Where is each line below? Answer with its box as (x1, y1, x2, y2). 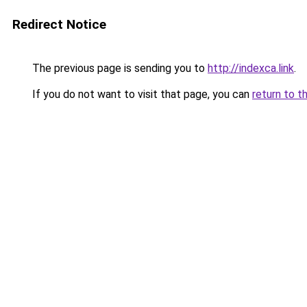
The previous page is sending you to (29, 62, 208, 75)
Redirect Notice (12, 16, 106, 32)
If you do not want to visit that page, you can (29, 88, 252, 101)
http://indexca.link (208, 62, 294, 75)
